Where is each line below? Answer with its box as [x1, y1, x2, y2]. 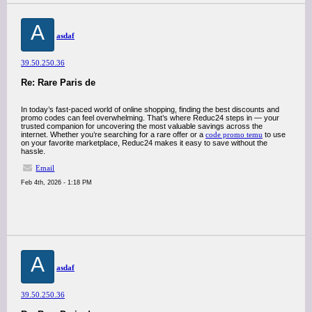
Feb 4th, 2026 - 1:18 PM [21, 179, 92, 186]
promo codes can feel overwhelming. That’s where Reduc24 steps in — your [21, 114, 279, 122]
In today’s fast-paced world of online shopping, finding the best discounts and [21, 105, 279, 114]
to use [263, 130, 286, 139]
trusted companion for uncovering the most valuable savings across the [21, 122, 263, 130]
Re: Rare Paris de [21, 77, 95, 88]
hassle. [21, 147, 45, 155]
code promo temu [205, 130, 263, 139]
